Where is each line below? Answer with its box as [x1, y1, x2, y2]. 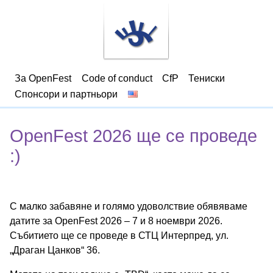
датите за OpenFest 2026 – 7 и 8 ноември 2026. [10, 215, 222, 226]
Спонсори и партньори [15, 88, 118, 99]
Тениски [188, 73, 225, 83]
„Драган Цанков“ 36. [10, 244, 100, 255]
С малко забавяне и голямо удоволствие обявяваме [10, 200, 247, 211]
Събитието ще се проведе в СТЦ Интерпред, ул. [10, 230, 229, 241]
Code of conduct [81, 73, 152, 83]
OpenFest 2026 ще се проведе [10, 126, 257, 146]
